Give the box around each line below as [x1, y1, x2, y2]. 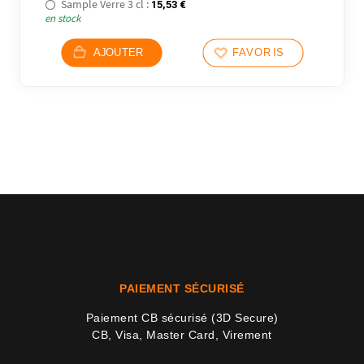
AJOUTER [93, 46, 144, 59]
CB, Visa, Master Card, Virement [92, 327, 272, 341]
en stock [45, 11, 81, 25]
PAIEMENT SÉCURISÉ [119, 281, 245, 295]
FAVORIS [232, 46, 284, 59]
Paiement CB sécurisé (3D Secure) [85, 310, 279, 324]
